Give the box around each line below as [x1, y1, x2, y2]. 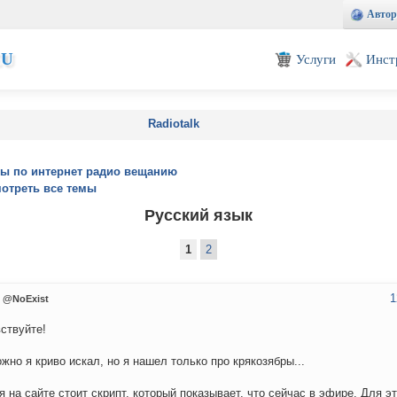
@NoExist [3, 293, 49, 305]
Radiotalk [148, 117, 199, 130]
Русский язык [144, 206, 253, 224]
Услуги [296, 51, 336, 66]
